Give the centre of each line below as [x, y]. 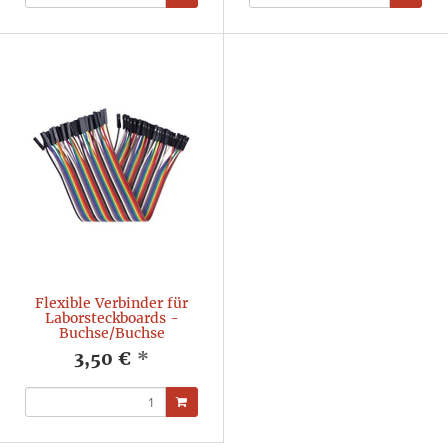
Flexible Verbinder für [111, 303]
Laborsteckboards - [111, 318]
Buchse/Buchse [111, 333]
